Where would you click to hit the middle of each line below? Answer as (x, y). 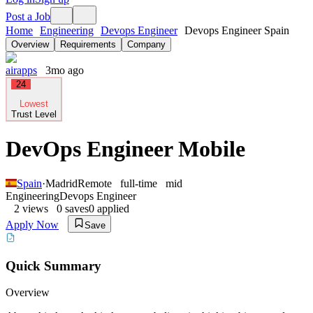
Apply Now (32, 224)
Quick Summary (53, 265)
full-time (139, 183)
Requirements (88, 44)
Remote (95, 183)
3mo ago (65, 70)
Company (146, 44)
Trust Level (34, 114)
